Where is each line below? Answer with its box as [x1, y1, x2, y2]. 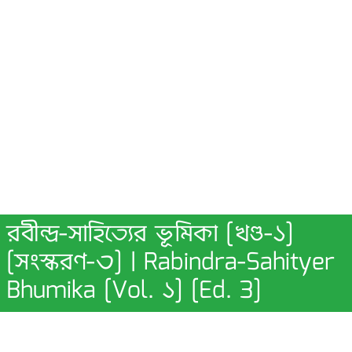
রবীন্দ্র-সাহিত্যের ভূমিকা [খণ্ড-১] [6, 216, 294, 253]
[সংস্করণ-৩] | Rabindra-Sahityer [6, 244, 335, 281]
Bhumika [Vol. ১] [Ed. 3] [6, 273, 262, 310]
